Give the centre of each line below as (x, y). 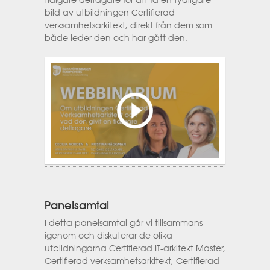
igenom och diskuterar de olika (108, 235)
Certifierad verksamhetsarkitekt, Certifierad (132, 261)
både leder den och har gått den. (116, 38)
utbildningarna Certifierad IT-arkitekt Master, (135, 248)
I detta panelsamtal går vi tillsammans (124, 223)
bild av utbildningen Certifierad (110, 12)
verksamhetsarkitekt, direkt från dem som (128, 25)
